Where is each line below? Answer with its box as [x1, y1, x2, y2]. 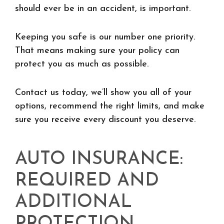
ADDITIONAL [15, 193, 132, 211]
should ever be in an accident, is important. [15, 4, 190, 13]
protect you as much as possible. [15, 59, 148, 69]
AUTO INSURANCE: [15, 150, 183, 168]
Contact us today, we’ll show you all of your [15, 88, 191, 97]
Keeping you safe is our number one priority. [15, 32, 195, 42]
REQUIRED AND [15, 172, 159, 190]
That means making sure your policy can [15, 46, 179, 55]
